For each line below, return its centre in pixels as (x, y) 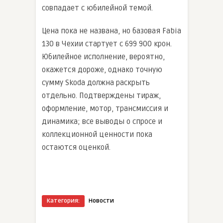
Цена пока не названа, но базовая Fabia (111, 31)
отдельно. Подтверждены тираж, (101, 96)
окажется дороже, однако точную (102, 70)
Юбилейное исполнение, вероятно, (103, 57)
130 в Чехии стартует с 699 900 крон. (107, 44)
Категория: (63, 201)
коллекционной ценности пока (97, 135)
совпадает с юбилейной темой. (97, 8)
